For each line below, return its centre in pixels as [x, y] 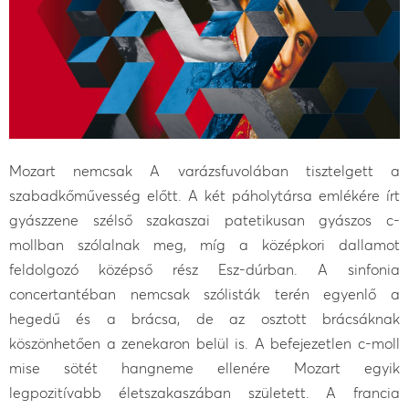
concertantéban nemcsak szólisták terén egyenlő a [204, 294]
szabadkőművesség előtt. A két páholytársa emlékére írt [204, 195]
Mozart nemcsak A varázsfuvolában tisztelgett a [204, 170]
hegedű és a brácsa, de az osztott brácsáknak [204, 318]
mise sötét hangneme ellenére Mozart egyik [204, 367]
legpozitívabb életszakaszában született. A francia [204, 392]
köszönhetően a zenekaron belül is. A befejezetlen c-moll [204, 343]
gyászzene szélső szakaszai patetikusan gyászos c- [204, 220]
